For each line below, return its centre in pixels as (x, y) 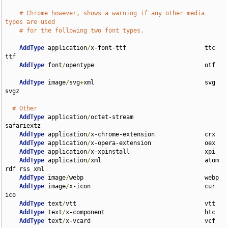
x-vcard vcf (141, 221)
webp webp (144, 178)
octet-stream (112, 117)
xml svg (150, 82)
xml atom (155, 160)
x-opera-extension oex (153, 143)
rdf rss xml (25, 169)
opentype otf (141, 65)
